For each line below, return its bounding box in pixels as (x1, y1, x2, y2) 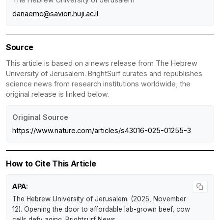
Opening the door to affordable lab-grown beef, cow (24, 205, 190, 213)
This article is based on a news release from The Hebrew (6, 58, 197, 67)
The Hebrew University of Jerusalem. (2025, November (12, 194, 186, 203)
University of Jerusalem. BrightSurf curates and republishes (6, 69, 202, 78)
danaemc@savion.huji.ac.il (12, 9, 98, 18)
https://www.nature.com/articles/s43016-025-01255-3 (12, 126, 191, 135)
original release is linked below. (6, 89, 109, 98)
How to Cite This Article (6, 158, 96, 168)
